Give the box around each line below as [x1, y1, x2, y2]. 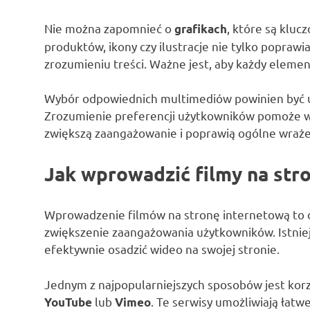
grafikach [174, 21, 227, 36]
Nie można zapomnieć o [44, 20, 174, 35]
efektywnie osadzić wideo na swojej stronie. [44, 241, 280, 257]
